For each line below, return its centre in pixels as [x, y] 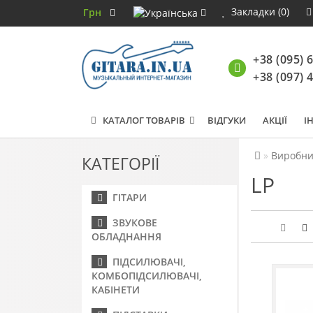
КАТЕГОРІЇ [121, 163]
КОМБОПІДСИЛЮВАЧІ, [147, 276]
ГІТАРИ [127, 197]
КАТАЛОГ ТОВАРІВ [141, 120]
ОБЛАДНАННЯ [126, 236]
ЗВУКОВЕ [132, 223]
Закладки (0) [260, 12]
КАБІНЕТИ [116, 290]
